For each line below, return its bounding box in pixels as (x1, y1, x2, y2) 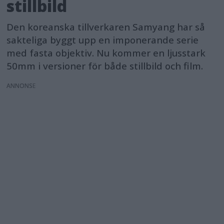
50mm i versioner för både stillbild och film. (6, 59, 203, 72)
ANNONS (6, 81, 33, 90)
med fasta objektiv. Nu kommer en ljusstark (6, 46, 206, 59)
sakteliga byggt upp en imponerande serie (6, 33, 199, 46)
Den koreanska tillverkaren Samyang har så (6, 20, 205, 33)
